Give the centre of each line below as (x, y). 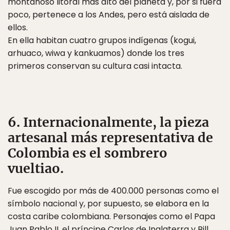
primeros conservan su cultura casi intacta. (95, 66)
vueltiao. (36, 168)
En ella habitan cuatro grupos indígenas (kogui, (102, 40)
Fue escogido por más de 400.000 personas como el (113, 191)
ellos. (18, 27)
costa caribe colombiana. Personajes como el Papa (111, 216)
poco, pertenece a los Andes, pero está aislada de (109, 15)
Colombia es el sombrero (88, 153)
